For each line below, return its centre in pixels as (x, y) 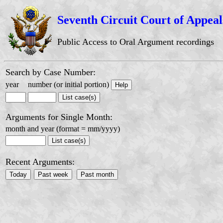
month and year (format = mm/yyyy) (63, 129)
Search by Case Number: (51, 72)
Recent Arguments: (40, 162)
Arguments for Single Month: (59, 117)
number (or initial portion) (68, 84)
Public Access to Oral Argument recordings (136, 42)
